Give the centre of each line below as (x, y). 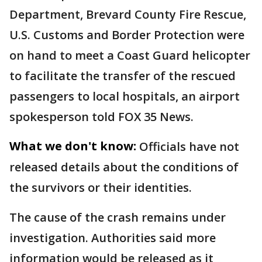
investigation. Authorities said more (113, 238)
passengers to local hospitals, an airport (125, 96)
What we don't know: (73, 146)
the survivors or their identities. (101, 187)
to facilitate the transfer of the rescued (123, 76)
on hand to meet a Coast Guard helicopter (130, 55)
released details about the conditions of (124, 167)
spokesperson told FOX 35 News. (101, 117)
